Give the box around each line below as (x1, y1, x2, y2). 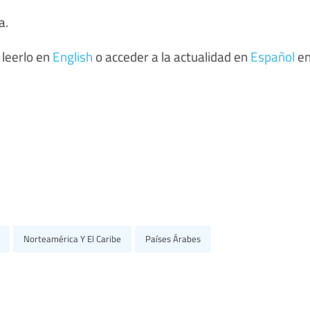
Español (250, 46, 295, 65)
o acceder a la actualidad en (93, 46, 250, 65)
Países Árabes (145, 232, 201, 245)
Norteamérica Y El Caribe (24, 232, 121, 245)
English (53, 46, 93, 65)
